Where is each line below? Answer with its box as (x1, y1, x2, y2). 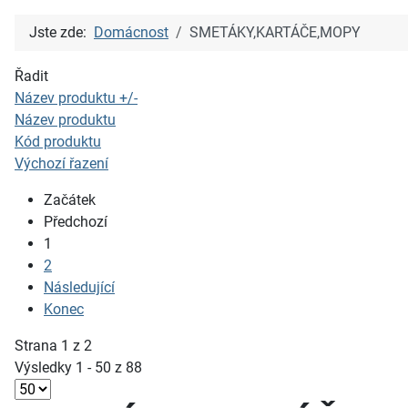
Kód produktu (15, 133, 101, 150)
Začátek (44, 191, 96, 209)
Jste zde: (29, 24, 94, 41)
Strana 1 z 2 (15, 337, 92, 354)
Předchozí (44, 213, 107, 230)
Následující (44, 279, 115, 296)
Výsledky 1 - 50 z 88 (15, 359, 142, 376)
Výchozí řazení (15, 155, 108, 172)
